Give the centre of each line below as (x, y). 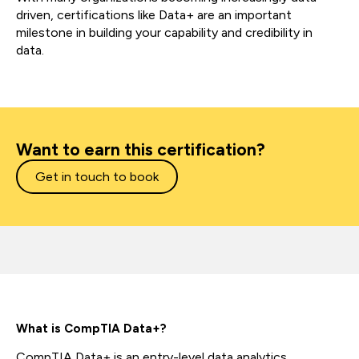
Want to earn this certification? (141, 150)
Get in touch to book (97, 177)
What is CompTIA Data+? (95, 329)
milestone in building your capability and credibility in (164, 33)
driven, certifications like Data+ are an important (154, 15)
